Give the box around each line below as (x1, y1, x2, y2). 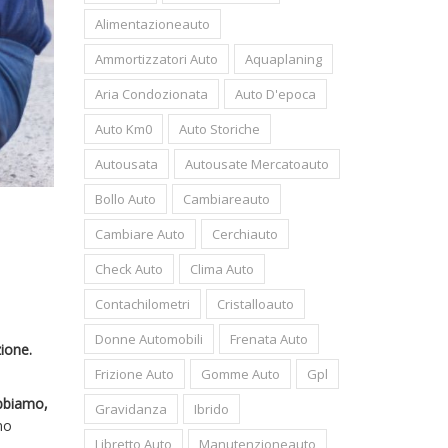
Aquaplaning (244, 50, 322, 68)
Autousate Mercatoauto (184, 155, 329, 173)
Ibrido (193, 400, 229, 418)
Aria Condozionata (94, 85, 208, 103)
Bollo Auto (94, 190, 156, 208)
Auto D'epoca (234, 85, 316, 103)
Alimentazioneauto (94, 15, 210, 33)
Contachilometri (94, 295, 190, 313)
